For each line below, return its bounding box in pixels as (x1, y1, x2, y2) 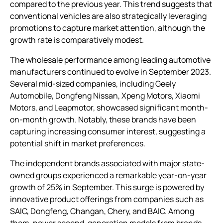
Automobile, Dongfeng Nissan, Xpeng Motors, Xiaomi (10, 90, 200, 101)
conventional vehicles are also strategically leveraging (10, 10, 207, 21)
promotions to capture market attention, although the (10, 22, 205, 33)
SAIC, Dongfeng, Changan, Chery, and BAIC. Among (10, 205, 194, 217)
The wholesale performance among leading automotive (10, 54, 211, 65)
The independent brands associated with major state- (10, 157, 205, 169)
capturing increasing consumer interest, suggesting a (10, 125, 206, 137)
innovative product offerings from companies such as (10, 193, 204, 205)
